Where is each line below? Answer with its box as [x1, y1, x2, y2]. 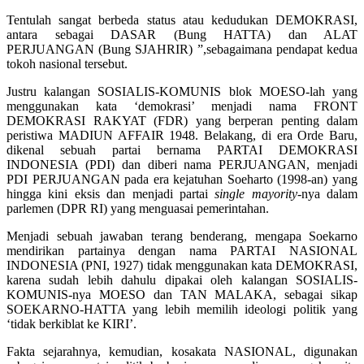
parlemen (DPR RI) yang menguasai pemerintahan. [6, 201, 269, 216]
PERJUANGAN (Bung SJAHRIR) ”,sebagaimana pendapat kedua [6, 42, 357, 57]
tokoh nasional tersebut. [6, 57, 128, 71]
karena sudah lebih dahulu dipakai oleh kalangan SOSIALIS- [6, 273, 357, 288]
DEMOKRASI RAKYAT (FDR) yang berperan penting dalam [6, 114, 357, 128]
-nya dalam [297, 187, 357, 201]
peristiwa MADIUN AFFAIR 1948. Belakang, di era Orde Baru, [6, 128, 357, 143]
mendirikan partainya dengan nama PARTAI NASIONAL [6, 244, 357, 258]
